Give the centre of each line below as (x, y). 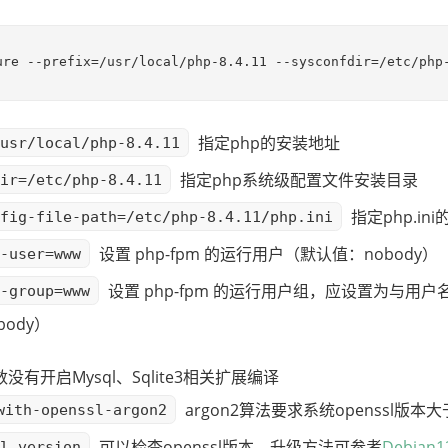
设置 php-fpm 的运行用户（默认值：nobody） (266, 254)
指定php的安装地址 (267, 143)
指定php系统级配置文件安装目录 (297, 180)
